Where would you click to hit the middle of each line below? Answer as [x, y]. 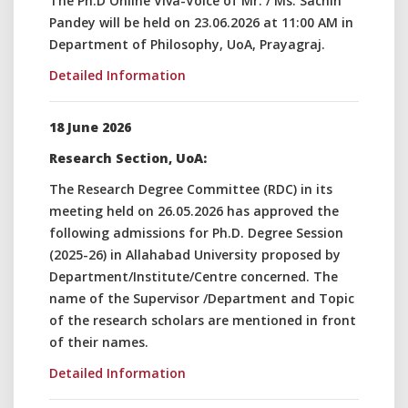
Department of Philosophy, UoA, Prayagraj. [187, 44]
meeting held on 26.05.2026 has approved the [194, 211]
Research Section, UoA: [128, 158]
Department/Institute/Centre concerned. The [194, 276]
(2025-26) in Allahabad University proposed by [195, 255]
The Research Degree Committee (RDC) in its [191, 189]
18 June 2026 [90, 127]
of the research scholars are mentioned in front [203, 320]
